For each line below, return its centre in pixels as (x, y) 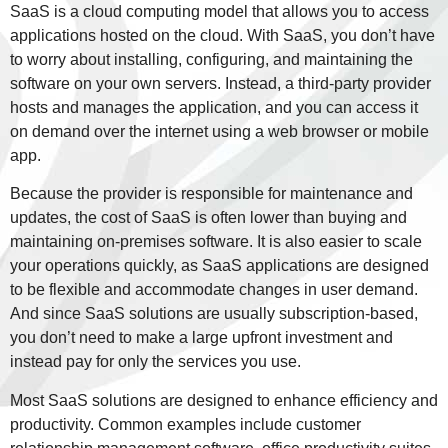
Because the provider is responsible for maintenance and (211, 194)
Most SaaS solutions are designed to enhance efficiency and (224, 400)
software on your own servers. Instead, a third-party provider (220, 83)
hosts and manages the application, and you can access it (214, 107)
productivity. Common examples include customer (185, 424)
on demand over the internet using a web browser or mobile (219, 131)
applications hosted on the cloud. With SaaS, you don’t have (222, 35)
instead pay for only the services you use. (155, 362)
